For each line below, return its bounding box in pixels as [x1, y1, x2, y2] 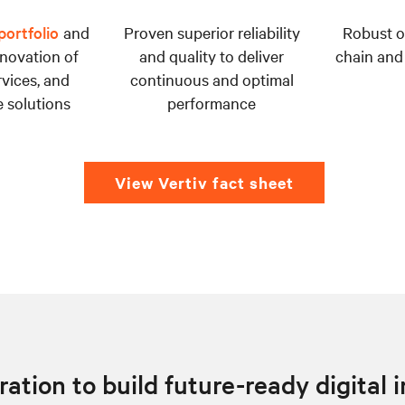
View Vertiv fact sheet [115, 171, 294, 193]
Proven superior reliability [123, 21, 300, 42]
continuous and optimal [129, 68, 294, 89]
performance [167, 91, 256, 113]
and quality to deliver [139, 44, 284, 66]
